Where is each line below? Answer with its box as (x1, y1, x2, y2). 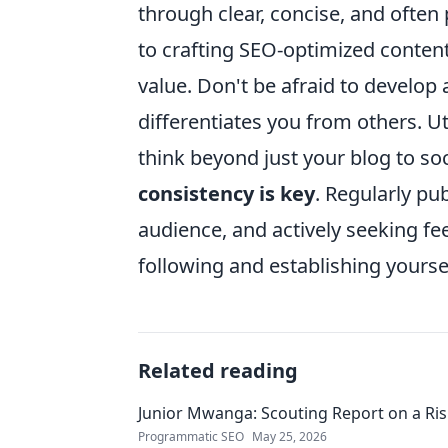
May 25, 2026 (252, 428, 327, 445)
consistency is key (138, 180, 315, 207)
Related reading (138, 357, 298, 384)
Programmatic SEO (138, 428, 244, 445)
